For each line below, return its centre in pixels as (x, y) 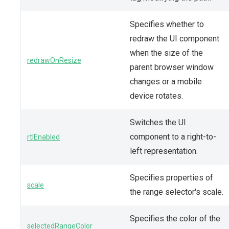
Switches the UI (158, 122)
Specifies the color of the (175, 218)
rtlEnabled (43, 137)
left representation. (164, 151)
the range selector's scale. (177, 192)
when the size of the (166, 53)
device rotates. (156, 96)
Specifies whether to (167, 24)
